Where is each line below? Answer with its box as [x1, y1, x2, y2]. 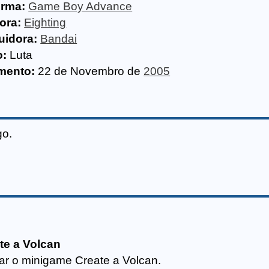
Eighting [24, 16, 67, 29]
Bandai [40, 32, 77, 45]
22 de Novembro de [35, 65, 144, 77]
